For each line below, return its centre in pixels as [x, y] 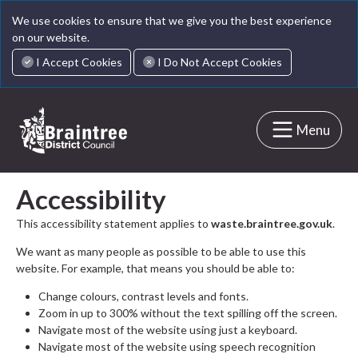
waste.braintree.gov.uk [272, 223]
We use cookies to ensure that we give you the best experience [172, 20]
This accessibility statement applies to [113, 223]
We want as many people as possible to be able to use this [161, 251]
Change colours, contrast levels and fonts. [143, 296]
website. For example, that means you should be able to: [155, 268]
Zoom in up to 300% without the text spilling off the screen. [188, 312]
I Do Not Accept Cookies [220, 62]
